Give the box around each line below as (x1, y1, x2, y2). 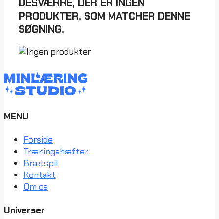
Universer (4, 204, 45, 216)
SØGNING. (19, 22, 64, 36)
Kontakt (23, 169, 56, 181)
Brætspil (23, 157, 58, 170)
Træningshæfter (23, 146, 88, 158)
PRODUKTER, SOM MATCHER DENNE (19, 9, 190, 23)
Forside (23, 134, 53, 146)
